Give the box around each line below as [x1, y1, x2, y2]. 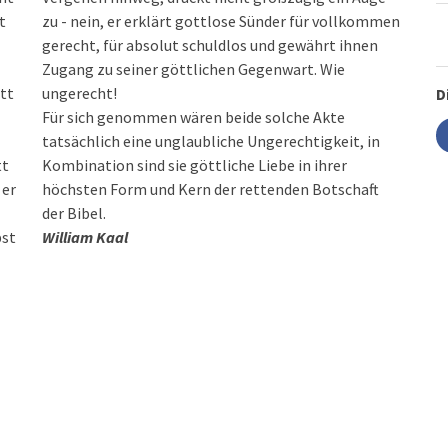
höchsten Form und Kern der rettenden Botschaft [42, 179, 380, 199]
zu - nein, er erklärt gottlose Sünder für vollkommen [42, 11, 401, 31]
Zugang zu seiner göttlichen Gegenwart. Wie [42, 59, 346, 79]
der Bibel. [42, 203, 107, 223]
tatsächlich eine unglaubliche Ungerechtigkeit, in [42, 131, 381, 151]
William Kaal [42, 227, 129, 247]
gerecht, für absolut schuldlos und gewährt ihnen [42, 35, 379, 55]
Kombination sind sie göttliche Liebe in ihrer [42, 155, 348, 175]
